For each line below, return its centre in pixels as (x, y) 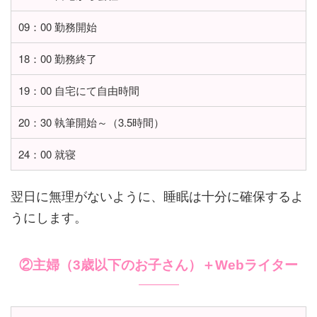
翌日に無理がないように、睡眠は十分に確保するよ (157, 196)
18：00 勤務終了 (58, 59)
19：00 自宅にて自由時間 (79, 91)
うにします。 (49, 217)
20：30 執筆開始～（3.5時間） (91, 122)
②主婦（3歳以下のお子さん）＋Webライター (158, 265)
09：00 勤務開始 (58, 27)
